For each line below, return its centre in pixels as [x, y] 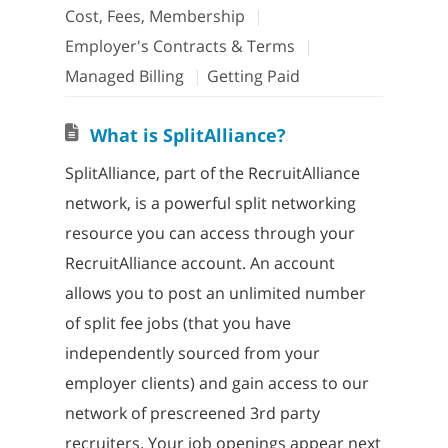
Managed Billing [124, 76]
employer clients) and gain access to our [216, 383]
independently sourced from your [192, 353]
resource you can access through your [209, 233]
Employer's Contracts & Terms [179, 46]
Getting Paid [253, 76]
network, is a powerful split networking [210, 203]
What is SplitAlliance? [187, 135]
